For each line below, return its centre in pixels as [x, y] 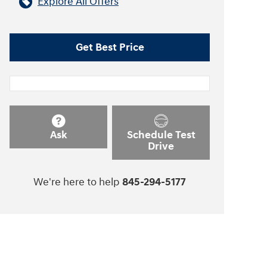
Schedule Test [161, 135]
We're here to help [77, 182]
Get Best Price [110, 47]
